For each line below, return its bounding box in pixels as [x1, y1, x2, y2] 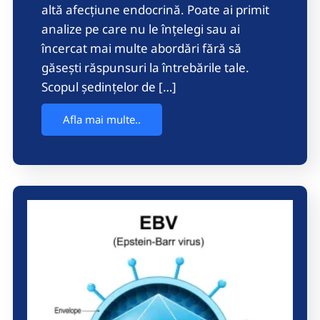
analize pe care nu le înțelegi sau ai [41, 21, 240, 38]
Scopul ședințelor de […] [41, 79, 176, 96]
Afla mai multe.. [63, 112, 141, 127]
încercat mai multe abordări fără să [41, 40, 241, 57]
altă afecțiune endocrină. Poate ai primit [41, 1, 269, 19]
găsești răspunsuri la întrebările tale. [41, 59, 249, 76]
